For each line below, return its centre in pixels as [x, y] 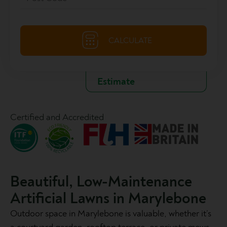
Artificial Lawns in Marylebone [108, 199]
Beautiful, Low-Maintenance [101, 182]
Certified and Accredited [57, 118]
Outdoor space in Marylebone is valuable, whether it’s [111, 214]
